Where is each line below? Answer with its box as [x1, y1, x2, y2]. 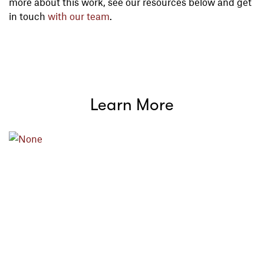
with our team [48, 9, 110, 22]
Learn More [90, 95, 174, 114]
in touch [9, 9, 48, 22]
